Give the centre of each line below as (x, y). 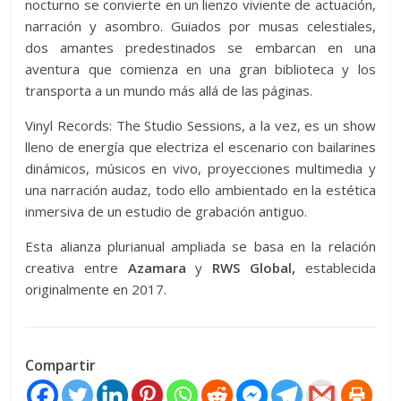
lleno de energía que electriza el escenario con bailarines (200, 147)
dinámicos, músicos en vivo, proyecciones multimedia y (200, 168)
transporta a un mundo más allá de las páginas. (169, 90)
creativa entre (77, 268)
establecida (335, 268)
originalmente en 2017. (96, 289)
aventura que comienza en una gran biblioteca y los (200, 69)
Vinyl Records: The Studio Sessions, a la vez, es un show (200, 125)
